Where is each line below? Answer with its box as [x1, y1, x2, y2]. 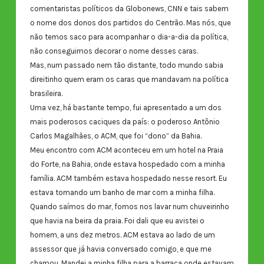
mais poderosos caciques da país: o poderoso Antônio [29, 117, 220, 127]
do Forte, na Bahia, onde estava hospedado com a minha [29, 160, 225, 169]
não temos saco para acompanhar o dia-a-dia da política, [29, 32, 228, 42]
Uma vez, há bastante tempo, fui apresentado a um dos [29, 103, 222, 113]
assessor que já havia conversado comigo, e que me [29, 245, 212, 254]
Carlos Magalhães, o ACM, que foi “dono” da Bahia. [29, 131, 202, 141]
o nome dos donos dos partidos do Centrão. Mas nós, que [29, 18, 231, 28]
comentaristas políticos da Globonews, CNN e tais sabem [29, 4, 229, 14]
